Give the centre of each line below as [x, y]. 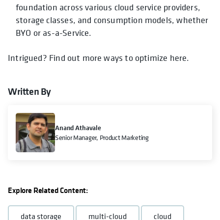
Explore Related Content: [48, 190]
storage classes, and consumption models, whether [112, 20]
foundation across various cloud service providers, [108, 7]
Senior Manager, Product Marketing [102, 137]
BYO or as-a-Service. [54, 33]
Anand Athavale [78, 128]
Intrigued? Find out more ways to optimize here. [99, 58]
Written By [29, 91]
